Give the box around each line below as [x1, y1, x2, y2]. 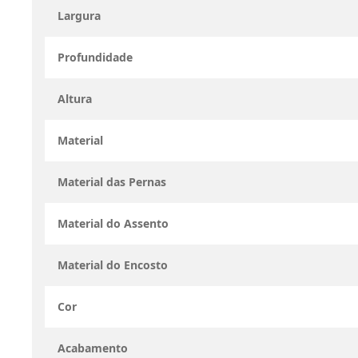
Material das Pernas [58, 174, 166, 189]
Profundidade [58, 50, 133, 65]
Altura [58, 91, 92, 106]
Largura [58, 8, 101, 23]
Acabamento [58, 340, 128, 356]
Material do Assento [58, 216, 169, 231]
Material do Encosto [58, 257, 168, 272]
